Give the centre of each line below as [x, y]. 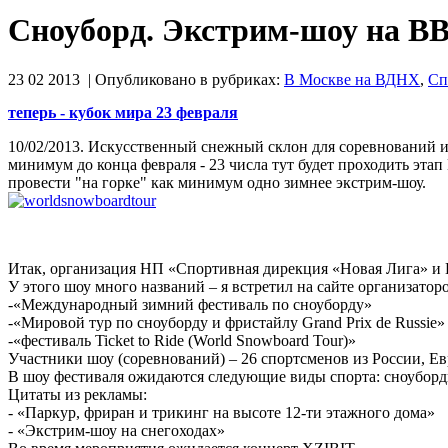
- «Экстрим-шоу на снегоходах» [116, 430]
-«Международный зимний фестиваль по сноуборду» [190, 304]
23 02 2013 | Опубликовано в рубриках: [146, 79]
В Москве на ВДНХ [352, 79]
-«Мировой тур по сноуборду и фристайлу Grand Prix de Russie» [226, 322]
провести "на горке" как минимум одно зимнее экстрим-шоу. [217, 182]
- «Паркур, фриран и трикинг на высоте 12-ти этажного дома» [221, 412]
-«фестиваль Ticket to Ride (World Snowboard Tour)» [182, 340]
